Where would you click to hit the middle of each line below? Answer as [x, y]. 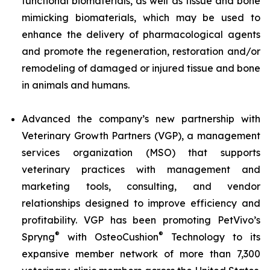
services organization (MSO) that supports [141, 152]
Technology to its [212, 237]
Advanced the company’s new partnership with [141, 119]
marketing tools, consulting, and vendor [141, 186]
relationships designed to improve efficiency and [141, 203]
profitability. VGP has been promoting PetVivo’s [141, 220]
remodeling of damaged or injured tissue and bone [141, 68]
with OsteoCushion [109, 237]
